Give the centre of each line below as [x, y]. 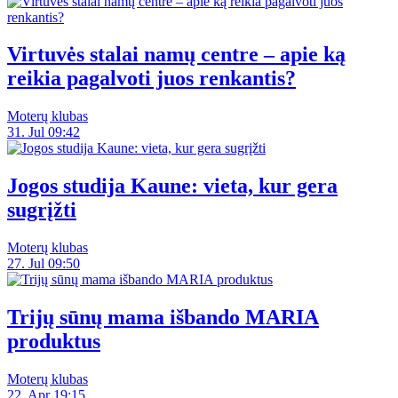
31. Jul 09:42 [44, 132]
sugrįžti [42, 210]
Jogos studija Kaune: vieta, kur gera [172, 186]
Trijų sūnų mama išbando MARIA [163, 318]
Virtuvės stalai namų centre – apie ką [176, 55]
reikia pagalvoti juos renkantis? [151, 79]
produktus [54, 342]
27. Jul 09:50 [44, 264]
